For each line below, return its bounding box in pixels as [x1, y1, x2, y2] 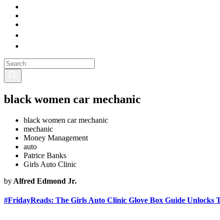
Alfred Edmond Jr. [12, 176, 77, 185]
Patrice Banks [24, 151, 66, 160]
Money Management [24, 133, 88, 142]
